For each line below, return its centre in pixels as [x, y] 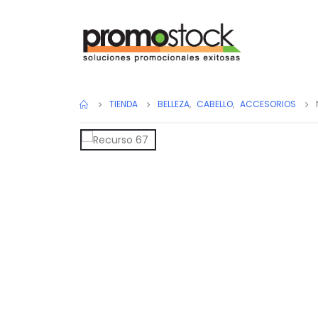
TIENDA [124, 104]
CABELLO [215, 104]
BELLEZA [174, 104]
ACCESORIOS [268, 104]
